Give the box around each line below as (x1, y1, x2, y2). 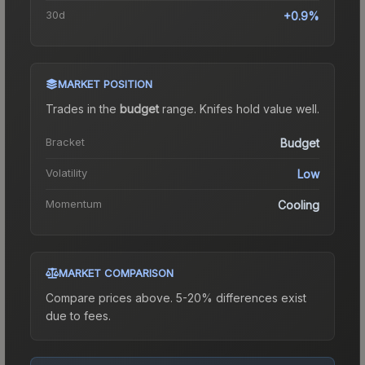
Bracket (46, 134, 85, 148)
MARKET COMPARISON (59, 266, 174, 279)
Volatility (46, 165, 87, 179)
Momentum (46, 196, 102, 210)
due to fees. (46, 308, 111, 323)
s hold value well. (227, 101, 319, 116)
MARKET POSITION (58, 77, 152, 90)
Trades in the (46, 101, 120, 116)
